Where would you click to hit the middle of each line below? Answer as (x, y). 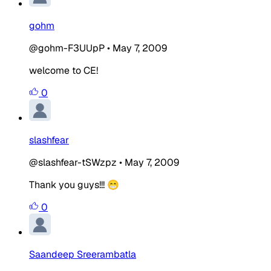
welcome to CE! (64, 70)
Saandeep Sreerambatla (83, 254)
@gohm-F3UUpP (67, 48)
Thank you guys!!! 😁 (74, 184)
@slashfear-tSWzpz (73, 162)
